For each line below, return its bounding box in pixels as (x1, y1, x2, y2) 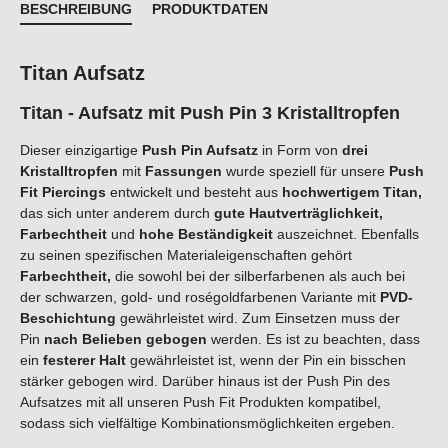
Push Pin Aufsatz (142, 142, 258, 159)
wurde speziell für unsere (226, 163, 385, 180)
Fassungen (141, 163, 226, 180)
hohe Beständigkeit (135, 226, 277, 243)
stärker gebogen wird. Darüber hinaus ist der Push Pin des (20, 373, 390, 390)
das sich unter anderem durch (20, 205, 214, 222)
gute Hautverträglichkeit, (214, 205, 383, 222)
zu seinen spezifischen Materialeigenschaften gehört (20, 247, 352, 264)
